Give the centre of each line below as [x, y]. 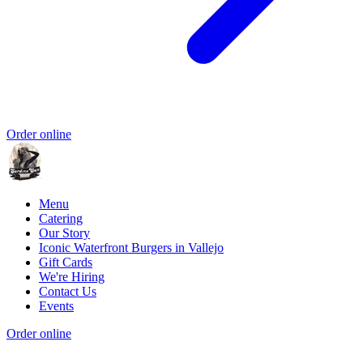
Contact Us [68, 292]
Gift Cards [66, 263]
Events [56, 306]
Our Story [64, 233]
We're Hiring [72, 277]
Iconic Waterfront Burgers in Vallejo [131, 248]
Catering [61, 219]
